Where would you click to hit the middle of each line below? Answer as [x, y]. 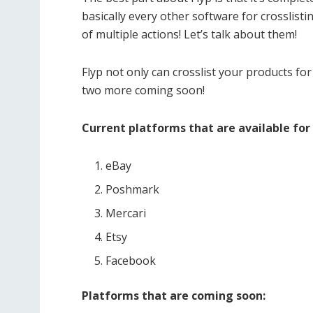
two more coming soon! [143, 90]
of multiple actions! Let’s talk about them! [189, 34]
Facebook [131, 260]
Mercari [126, 213]
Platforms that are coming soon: [174, 295]
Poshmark [133, 189]
